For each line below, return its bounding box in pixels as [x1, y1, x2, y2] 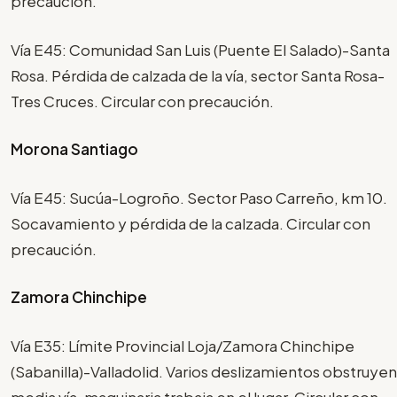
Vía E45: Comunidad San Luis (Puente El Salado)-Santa [11, 39, 390, 59]
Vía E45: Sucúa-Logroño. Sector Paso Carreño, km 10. [11, 187, 387, 207]
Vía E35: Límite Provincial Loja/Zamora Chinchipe [11, 335, 354, 355]
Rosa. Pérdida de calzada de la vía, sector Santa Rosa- [11, 65, 385, 85]
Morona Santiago [11, 139, 138, 160]
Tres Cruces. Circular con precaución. [11, 90, 274, 111]
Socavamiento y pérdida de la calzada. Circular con [11, 213, 370, 233]
